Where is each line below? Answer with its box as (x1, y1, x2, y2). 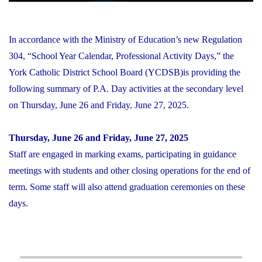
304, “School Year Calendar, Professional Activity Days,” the (9, 50, 234, 61)
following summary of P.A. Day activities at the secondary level (9, 83, 243, 94)
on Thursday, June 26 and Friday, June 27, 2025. (9, 99, 189, 110)
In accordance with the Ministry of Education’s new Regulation (9, 34, 242, 44)
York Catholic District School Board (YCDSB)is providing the (9, 67, 240, 77)
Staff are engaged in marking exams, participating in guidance (9, 149, 236, 159)
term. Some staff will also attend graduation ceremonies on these (9, 181, 245, 192)
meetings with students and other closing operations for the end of (9, 165, 250, 175)
